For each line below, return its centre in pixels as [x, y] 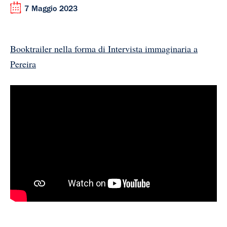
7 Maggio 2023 [51, 9]
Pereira [23, 64]
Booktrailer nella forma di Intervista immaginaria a [104, 48]
